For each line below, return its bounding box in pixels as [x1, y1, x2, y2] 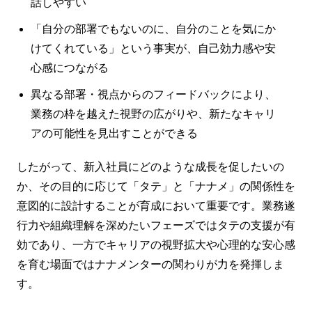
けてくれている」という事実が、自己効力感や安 [31, 42, 276, 54]
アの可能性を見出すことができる [31, 127, 198, 139]
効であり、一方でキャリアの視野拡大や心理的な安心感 [17, 238, 295, 251]
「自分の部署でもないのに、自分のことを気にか [31, 22, 276, 35]
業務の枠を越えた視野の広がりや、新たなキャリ [31, 107, 276, 120]
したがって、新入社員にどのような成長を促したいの [17, 160, 284, 173]
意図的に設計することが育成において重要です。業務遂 [17, 199, 295, 212]
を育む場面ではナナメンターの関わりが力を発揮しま [17, 258, 284, 270]
